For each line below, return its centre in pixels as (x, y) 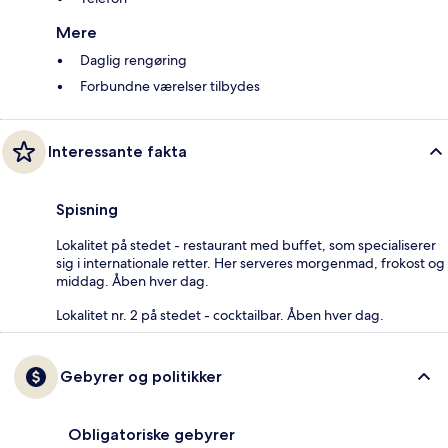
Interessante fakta (117, 152)
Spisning (87, 210)
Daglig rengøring (133, 60)
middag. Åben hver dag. (132, 281)
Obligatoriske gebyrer (151, 435)
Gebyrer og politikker (141, 377)
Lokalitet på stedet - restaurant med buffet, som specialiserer (246, 245)
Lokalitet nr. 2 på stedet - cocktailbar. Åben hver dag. (220, 315)
